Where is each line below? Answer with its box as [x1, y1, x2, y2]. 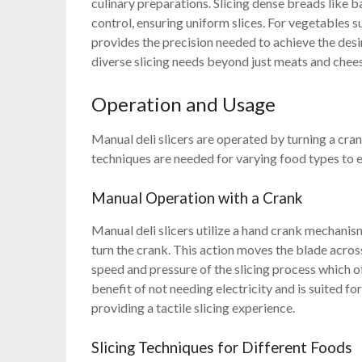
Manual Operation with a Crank [91, 189, 303, 208]
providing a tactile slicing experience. [91, 300, 296, 316]
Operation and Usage [91, 92, 276, 116]
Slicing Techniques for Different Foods [91, 339, 353, 357]
